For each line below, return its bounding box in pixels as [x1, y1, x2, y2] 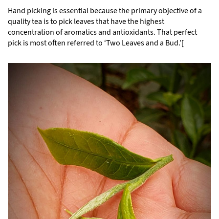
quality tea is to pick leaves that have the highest [8, 16, 164, 27]
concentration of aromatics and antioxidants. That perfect [8, 27, 197, 38]
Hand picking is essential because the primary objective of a [8, 5, 202, 16]
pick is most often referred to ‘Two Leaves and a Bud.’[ [8, 38, 184, 48]
